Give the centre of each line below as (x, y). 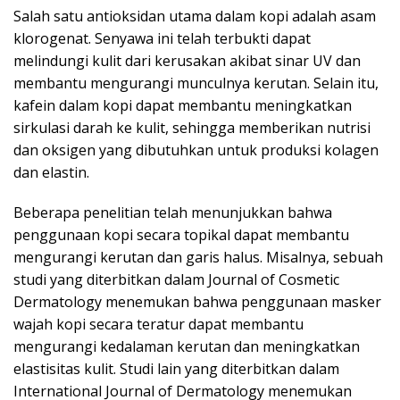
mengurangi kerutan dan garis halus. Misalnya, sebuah (198, 257)
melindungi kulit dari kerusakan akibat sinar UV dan (187, 61)
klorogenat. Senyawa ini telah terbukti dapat (162, 38)
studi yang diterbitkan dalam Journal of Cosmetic (176, 279)
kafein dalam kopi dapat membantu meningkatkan (183, 105)
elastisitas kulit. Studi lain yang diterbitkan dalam (176, 369)
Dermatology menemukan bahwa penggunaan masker (197, 302)
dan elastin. (51, 172)
